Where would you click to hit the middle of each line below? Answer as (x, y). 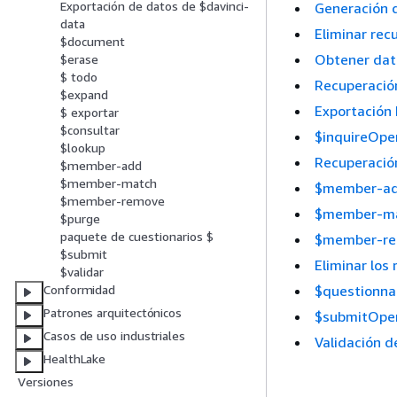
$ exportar (90, 113)
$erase (79, 59)
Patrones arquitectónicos (113, 313)
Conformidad (80, 290)
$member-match (109, 183)
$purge (80, 219)
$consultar (90, 130)
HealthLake (75, 359)
